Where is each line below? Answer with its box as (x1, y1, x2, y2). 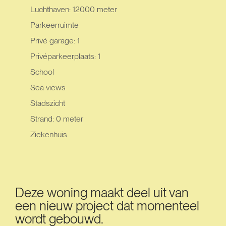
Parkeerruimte (30, 20, 79, 30)
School (30, 67, 54, 77)
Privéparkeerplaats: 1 (30, 51, 100, 61)
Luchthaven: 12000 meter (30, 5, 117, 14)
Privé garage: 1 (30, 36, 80, 45)
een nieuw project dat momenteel (15, 198, 199, 213)
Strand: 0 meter (30, 114, 83, 124)
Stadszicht (30, 98, 65, 108)
